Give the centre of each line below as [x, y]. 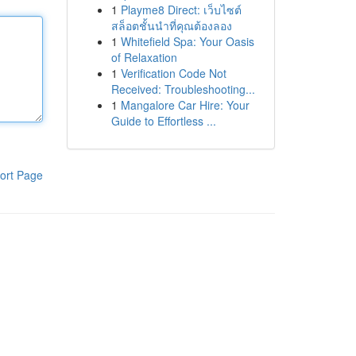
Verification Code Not [173, 73]
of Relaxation [144, 57]
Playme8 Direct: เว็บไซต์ [181, 10]
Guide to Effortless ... [163, 121]
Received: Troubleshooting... [183, 89]
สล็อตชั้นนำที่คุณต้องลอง [171, 25]
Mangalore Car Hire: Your [185, 105]
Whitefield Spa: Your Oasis [187, 41]
